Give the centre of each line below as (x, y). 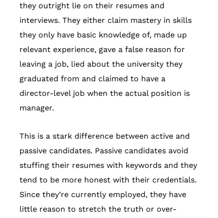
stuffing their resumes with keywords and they (108, 165)
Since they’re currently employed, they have (103, 195)
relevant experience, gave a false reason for (102, 50)
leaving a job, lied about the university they (101, 64)
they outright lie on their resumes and (92, 6)
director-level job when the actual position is (105, 93)
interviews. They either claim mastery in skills (106, 20)
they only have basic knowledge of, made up (103, 35)
